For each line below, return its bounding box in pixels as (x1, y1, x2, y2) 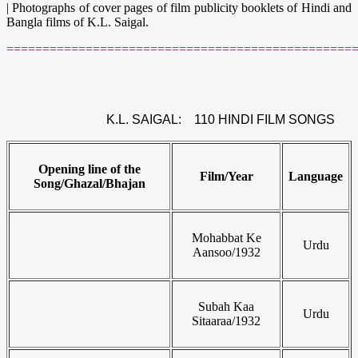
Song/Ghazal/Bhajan (34, 176, 145, 190)
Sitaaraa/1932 (192, 313, 261, 328)
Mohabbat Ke (191, 230, 261, 245)
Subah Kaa (198, 299, 254, 313)
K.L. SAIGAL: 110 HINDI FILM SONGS (106, 112, 335, 126)
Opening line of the (38, 161, 141, 176)
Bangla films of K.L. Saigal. (6, 14, 149, 29)
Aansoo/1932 (192, 245, 261, 259)
